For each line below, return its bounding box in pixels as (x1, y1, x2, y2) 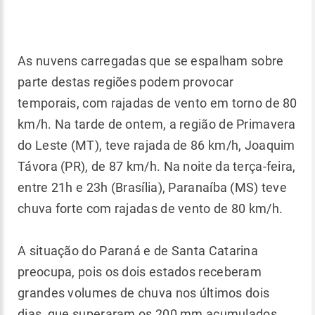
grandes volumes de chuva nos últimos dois (18, 285, 270, 300)
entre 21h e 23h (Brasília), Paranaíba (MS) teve (18, 180, 288, 195)
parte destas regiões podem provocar (18, 75, 234, 89)
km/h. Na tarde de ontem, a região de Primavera (18, 117, 296, 131)
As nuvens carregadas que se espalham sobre (18, 53, 284, 68)
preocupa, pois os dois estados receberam (18, 264, 262, 279)
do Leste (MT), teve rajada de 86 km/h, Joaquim (18, 138, 295, 153)
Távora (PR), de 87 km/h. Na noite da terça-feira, (18, 159, 296, 174)
